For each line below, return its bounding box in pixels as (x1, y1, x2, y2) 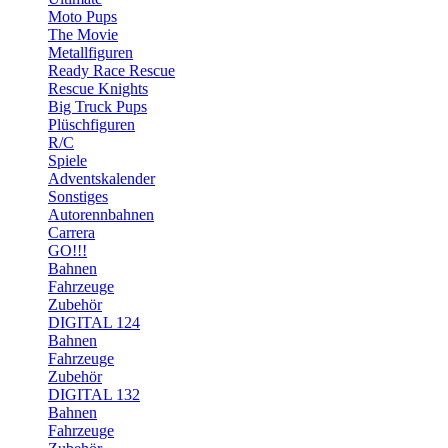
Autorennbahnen (48, 206, 154, 223)
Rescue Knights (48, 80, 148, 97)
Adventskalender (48, 170, 155, 187)
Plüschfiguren (48, 116, 135, 133)
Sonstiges (48, 188, 108, 205)
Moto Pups (48, 8, 117, 25)
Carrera (48, 224, 95, 241)
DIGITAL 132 (48, 386, 140, 403)
